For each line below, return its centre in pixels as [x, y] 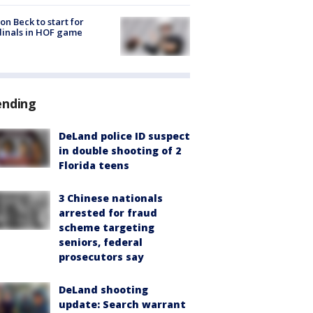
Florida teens [94, 166]
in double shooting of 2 [120, 151]
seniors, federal [101, 242]
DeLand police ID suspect [124, 136]
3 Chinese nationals [111, 198]
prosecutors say [101, 257]
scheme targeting [107, 228]
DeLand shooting [103, 290]
